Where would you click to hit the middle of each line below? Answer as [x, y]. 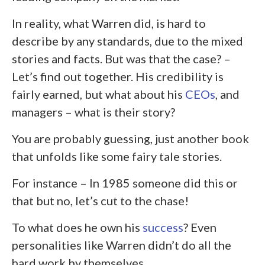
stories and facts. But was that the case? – [121, 58]
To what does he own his [77, 227]
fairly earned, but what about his [98, 94]
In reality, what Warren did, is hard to [109, 23]
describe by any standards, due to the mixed [127, 41]
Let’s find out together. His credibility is [118, 76]
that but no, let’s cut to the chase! [100, 200]
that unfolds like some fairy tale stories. [117, 156]
